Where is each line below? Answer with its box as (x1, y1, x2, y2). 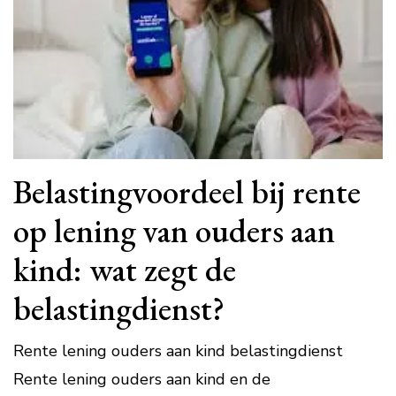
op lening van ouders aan (13, 209, 335, 253)
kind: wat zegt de (13, 247, 236, 292)
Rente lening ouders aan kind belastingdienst (13, 340, 343, 362)
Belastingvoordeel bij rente (13, 170, 361, 214)
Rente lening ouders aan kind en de (13, 369, 270, 391)
